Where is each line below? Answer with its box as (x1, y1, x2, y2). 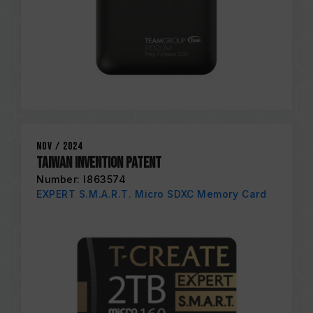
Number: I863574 (36, 173, 126, 185)
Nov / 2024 (36, 139, 82, 153)
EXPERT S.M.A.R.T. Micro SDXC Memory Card (36, 187, 267, 200)
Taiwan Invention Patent (36, 153, 161, 173)
